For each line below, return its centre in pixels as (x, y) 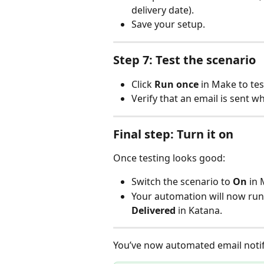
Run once (176, 84)
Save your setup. (168, 24)
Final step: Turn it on (173, 134)
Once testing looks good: (169, 158)
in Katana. (199, 210)
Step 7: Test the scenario (184, 60)
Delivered (154, 210)
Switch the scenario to (182, 182)
